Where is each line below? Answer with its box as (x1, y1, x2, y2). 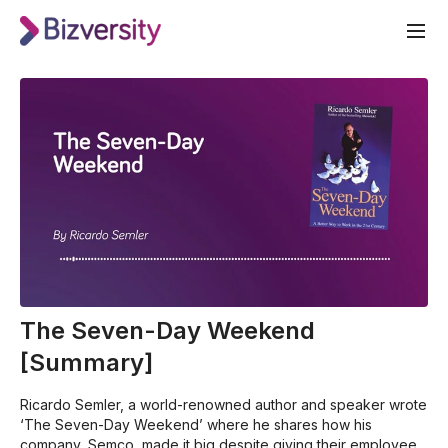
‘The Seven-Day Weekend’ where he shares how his (20, 416, 372, 434)
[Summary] (20, 348, 153, 378)
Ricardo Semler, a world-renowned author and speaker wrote (20, 396, 427, 414)
